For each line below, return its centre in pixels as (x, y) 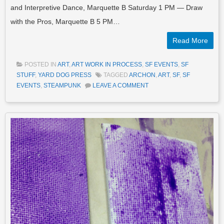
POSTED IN (41, 64)
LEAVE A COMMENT (120, 85)
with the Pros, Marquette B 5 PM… (65, 21)
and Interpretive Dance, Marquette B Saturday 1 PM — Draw (106, 7)
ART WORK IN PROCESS (107, 64)
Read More (190, 40)
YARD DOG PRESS (65, 75)
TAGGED (116, 75)
